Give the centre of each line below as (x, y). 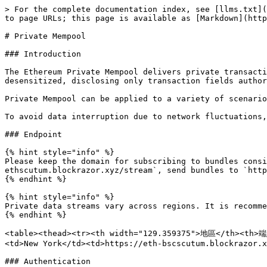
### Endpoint (33, 134)
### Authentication (48, 261)
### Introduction (43, 54)
